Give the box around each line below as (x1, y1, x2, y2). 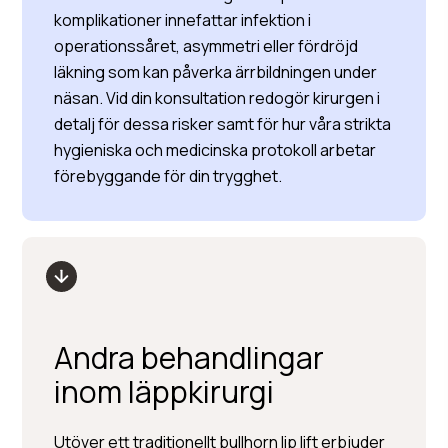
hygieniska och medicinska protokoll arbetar (54, 139, 377, 161)
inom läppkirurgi (54, 371, 275, 412)
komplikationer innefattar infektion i (54, 9, 312, 31)
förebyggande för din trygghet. (54, 165, 283, 187)
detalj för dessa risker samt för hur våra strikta (54, 113, 392, 135)
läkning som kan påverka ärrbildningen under (54, 61, 378, 83)
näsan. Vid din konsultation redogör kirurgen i (54, 87, 381, 109)
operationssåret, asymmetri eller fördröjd (54, 35, 359, 57)
